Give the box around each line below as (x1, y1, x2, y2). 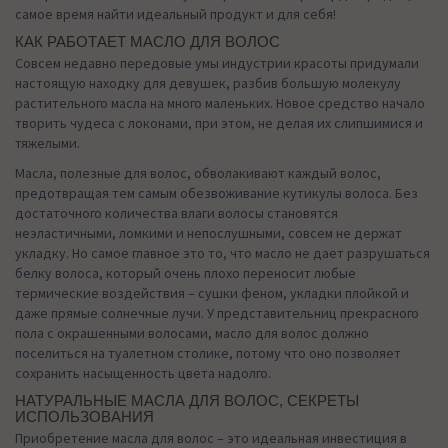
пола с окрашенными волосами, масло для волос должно (15, 323, 369, 342)
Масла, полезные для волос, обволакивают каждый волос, (15, 163, 381, 182)
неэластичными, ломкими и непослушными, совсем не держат (15, 223, 402, 242)
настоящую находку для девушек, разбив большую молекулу (15, 73, 401, 92)
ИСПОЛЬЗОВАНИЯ (15, 408, 154, 425)
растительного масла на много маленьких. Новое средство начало (15, 93, 425, 112)
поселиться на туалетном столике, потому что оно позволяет (15, 343, 401, 362)
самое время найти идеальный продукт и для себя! (15, 4, 336, 23)
